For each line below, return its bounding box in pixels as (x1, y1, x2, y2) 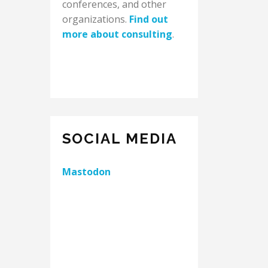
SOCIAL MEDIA (62, 130, 177, 147)
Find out (129, 13, 168, 26)
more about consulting (62, 28, 172, 41)
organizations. (62, 13, 129, 26)
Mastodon (62, 165, 111, 178)
